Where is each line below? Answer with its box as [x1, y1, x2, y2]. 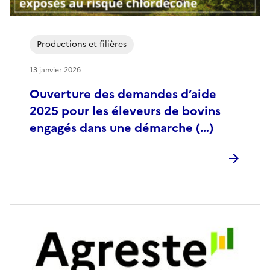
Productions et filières [37, 38, 127, 51]
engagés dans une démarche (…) [30, 119, 213, 137]
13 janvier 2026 [30, 64, 81, 76]
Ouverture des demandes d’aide [30, 85, 216, 104]
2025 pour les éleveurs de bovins [30, 102, 221, 121]
